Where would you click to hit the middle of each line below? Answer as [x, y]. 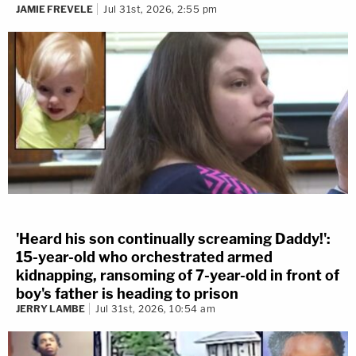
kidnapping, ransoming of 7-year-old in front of [178, 276]
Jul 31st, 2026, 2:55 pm [161, 9]
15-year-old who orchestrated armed [144, 257]
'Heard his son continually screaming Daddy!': [173, 239]
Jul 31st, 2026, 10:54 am [155, 309]
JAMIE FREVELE [54, 9]
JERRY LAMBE [50, 309]
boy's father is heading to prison [127, 294]
